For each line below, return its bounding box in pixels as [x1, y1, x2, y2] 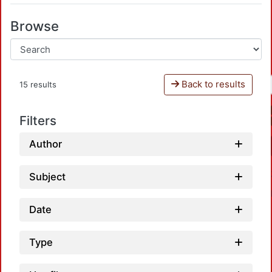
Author [29, 138, 62, 151]
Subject [29, 171, 66, 183]
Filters [19, 112, 56, 128]
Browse [10, 18, 59, 34]
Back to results [178, 78, 245, 90]
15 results [19, 79, 56, 89]
